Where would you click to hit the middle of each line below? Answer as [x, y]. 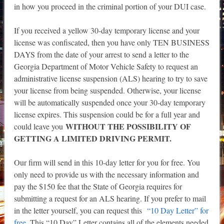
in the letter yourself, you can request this [79, 210]
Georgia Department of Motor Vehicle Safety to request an [106, 66]
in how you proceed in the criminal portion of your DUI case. [110, 6]
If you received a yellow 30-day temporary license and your [106, 30]
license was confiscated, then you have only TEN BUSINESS [111, 42]
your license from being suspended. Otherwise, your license [107, 90]
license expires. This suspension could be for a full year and [107, 114]
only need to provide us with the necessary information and [106, 174]
